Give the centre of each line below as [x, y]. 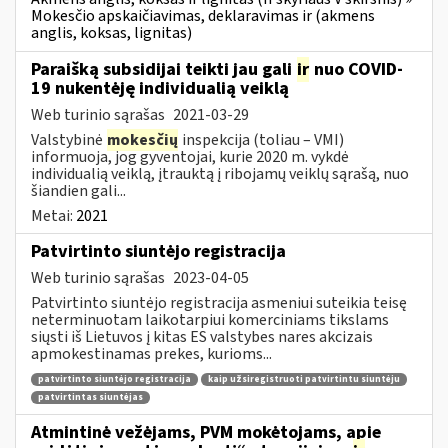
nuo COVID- [356, 69]
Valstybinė [68, 139]
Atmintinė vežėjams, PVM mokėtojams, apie [206, 432]
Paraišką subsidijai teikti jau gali [163, 69]
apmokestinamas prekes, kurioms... [151, 353]
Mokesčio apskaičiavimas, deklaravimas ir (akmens [203, 16]
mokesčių [142, 139]
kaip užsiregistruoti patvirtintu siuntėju [304, 380]
